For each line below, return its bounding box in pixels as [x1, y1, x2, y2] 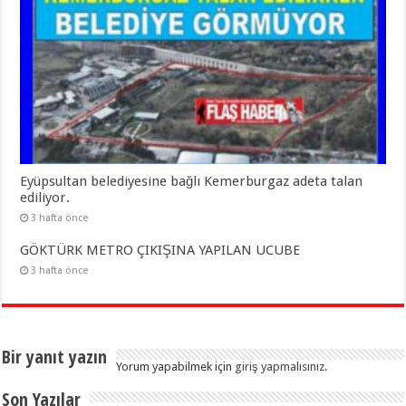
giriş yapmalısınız [235, 359, 325, 373]
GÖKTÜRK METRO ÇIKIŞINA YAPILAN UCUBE [20, 241, 301, 258]
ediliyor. [20, 188, 71, 206]
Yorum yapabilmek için [116, 359, 236, 373]
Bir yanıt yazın [2, 343, 108, 369]
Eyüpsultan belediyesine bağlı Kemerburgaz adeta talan [20, 172, 363, 189]
